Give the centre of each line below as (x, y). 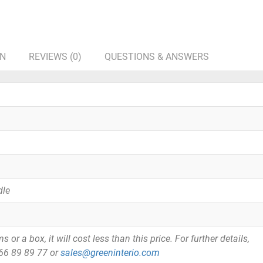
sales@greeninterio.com (110, 253)
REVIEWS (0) (55, 57)
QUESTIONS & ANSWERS (157, 57)
